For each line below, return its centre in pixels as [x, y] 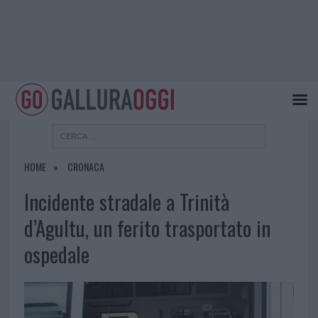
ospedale [56, 254]
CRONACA [86, 167]
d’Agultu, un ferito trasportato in [147, 228]
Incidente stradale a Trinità [126, 202]
